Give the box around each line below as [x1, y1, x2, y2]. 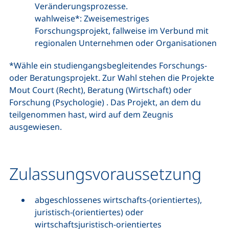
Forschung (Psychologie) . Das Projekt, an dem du [9, 97, 201, 108]
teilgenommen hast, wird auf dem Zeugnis [9, 109, 173, 120]
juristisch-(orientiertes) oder [35, 207, 144, 218]
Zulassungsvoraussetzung [9, 163, 201, 185]
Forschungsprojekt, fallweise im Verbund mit [35, 25, 209, 36]
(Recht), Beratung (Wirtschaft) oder [54, 84, 192, 96]
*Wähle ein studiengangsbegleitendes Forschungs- [9, 60, 207, 71]
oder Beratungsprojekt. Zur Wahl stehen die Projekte [9, 72, 214, 83]
